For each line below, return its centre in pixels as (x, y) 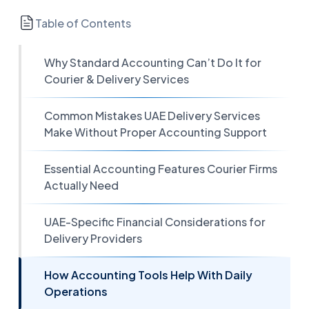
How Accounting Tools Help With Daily (148, 275)
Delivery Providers (93, 238)
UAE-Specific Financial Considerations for (155, 222)
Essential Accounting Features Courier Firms (161, 169)
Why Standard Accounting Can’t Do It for (153, 62)
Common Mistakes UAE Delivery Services (152, 116)
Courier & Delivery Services (117, 79)
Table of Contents (83, 23)
